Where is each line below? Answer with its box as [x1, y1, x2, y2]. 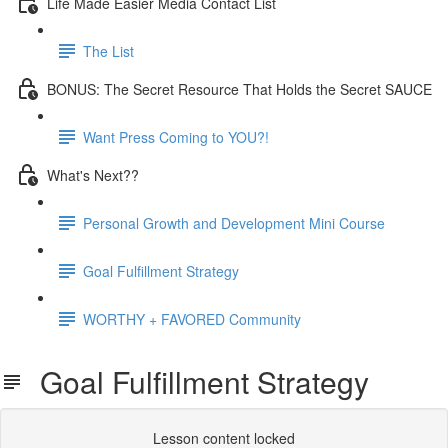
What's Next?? [47, 164, 139, 185]
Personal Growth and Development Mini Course [83, 212, 385, 233]
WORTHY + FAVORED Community [83, 308, 301, 329]
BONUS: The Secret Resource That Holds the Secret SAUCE [47, 78, 432, 99]
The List [83, 40, 134, 61]
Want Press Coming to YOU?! [83, 126, 269, 147]
